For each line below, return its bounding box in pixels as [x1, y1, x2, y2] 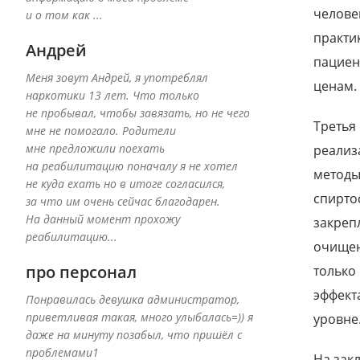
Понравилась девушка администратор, [26, 292, 239, 308]
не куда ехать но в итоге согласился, [26, 176, 225, 192]
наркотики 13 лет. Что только [26, 88, 199, 104]
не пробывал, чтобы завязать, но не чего [26, 105, 250, 121]
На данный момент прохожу [26, 211, 180, 227]
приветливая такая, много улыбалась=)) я [26, 309, 253, 325]
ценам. [313, 77, 358, 96]
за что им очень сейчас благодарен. [26, 194, 220, 210]
